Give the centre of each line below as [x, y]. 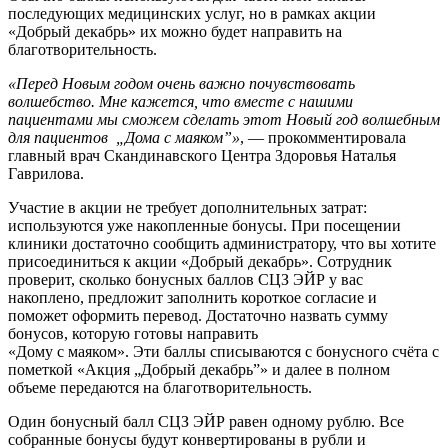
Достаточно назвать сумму [297, 315]
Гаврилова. [46, 173]
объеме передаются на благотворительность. [160, 387]
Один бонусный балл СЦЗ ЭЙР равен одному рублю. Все [206, 421]
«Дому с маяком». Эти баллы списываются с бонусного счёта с [223, 351]
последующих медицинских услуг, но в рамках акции [192, 13]
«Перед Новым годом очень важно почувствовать [181, 83]
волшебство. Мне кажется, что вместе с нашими [180, 101]
